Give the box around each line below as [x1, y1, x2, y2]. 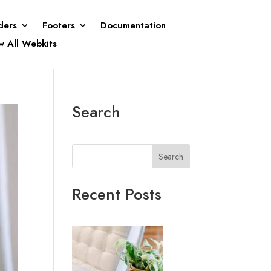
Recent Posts [72, 182, 162, 206]
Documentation [100, 18, 166, 32]
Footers [42, 18, 75, 32]
